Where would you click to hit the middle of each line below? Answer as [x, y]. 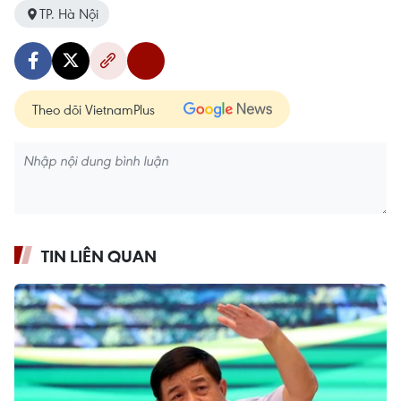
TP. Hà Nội [69, 14]
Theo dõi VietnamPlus [94, 110]
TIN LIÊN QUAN [99, 256]
